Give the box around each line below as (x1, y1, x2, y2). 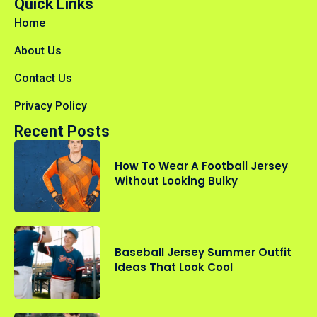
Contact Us (14, 71, 72, 85)
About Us (14, 43, 62, 57)
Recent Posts (14, 122, 110, 140)
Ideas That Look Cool (115, 260, 234, 275)
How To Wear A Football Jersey (115, 158, 289, 174)
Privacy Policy (14, 98, 87, 113)
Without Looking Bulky (115, 173, 238, 189)
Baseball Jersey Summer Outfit (115, 245, 292, 260)
